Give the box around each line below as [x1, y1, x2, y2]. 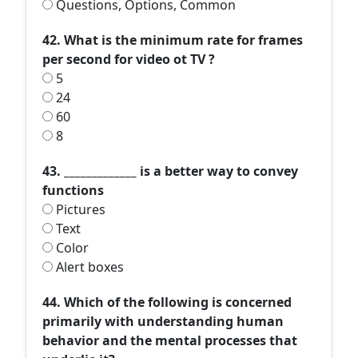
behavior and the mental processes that [42, 332, 297, 349]
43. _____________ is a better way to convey [42, 162, 298, 180]
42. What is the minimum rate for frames [42, 31, 303, 49]
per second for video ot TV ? [42, 50, 215, 68]
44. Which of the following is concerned [42, 293, 292, 311]
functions [42, 181, 104, 199]
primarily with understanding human [42, 312, 284, 330]
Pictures [53, 201, 105, 218]
